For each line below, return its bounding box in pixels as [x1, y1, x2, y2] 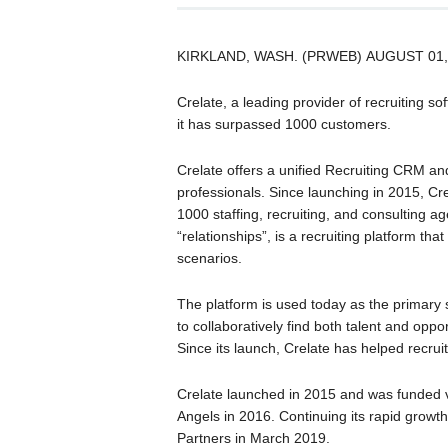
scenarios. [176, 250, 242, 266]
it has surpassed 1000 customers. [176, 116, 391, 132]
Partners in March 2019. [176, 430, 330, 446]
